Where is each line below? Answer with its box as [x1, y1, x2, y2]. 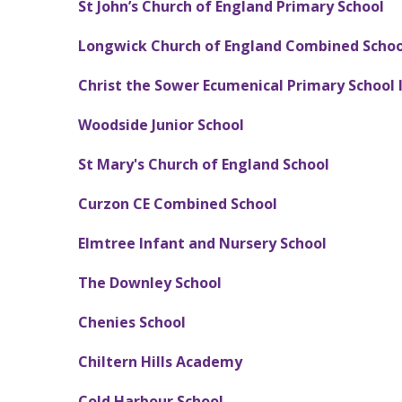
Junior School [148, 114, 244, 135]
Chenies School [78, 311, 186, 332]
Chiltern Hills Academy [78, 351, 242, 371]
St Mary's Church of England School [78, 153, 329, 174]
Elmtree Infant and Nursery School [78, 232, 327, 253]
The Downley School [78, 272, 222, 293]
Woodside [78, 114, 148, 135]
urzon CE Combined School [88, 193, 277, 214]
